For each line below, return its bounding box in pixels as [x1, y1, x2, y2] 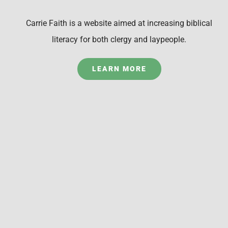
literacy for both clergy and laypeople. [52, 35, 186, 45]
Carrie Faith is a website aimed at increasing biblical [26, 18, 212, 28]
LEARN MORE [92, 65, 147, 73]
